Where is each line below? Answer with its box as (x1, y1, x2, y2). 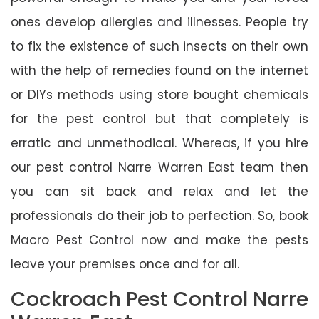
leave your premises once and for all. (11, 255, 239, 273)
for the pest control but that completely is (11, 110, 308, 127)
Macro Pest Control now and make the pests (11, 231, 308, 249)
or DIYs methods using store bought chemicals (11, 85, 308, 103)
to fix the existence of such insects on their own (11, 37, 308, 55)
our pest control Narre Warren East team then (11, 158, 308, 176)
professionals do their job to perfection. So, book (11, 206, 308, 224)
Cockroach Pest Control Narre (11, 285, 308, 313)
